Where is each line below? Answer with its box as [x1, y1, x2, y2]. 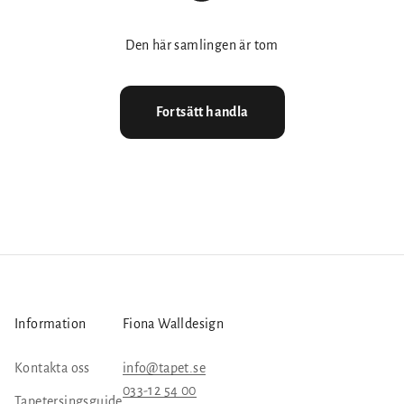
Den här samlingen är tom [125, 37, 279, 52]
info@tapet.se [122, 360, 206, 375]
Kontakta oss [14, 360, 90, 375]
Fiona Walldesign [122, 316, 225, 331]
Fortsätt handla [155, 104, 249, 119]
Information [14, 316, 87, 331]
